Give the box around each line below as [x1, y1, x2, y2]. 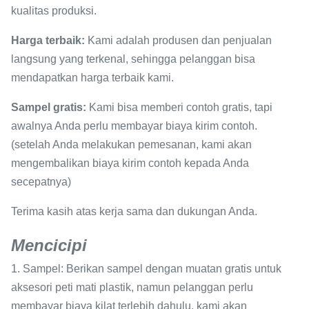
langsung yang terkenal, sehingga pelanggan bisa [11, 53, 255, 65]
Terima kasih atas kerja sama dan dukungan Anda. [11, 206, 257, 217]
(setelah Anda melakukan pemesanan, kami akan [11, 139, 252, 150]
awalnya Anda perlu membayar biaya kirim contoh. [11, 120, 257, 132]
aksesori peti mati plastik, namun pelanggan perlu [11, 281, 253, 293]
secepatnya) [11, 176, 71, 188]
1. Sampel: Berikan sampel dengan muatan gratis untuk [11, 263, 281, 275]
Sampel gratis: [11, 101, 86, 113]
